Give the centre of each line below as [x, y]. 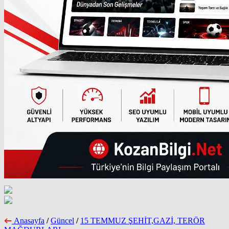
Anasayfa [29, 220]
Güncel [62, 220]
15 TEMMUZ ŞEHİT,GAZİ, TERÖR [143, 220]
